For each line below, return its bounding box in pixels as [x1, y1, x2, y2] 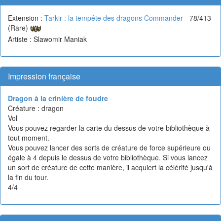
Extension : [8, 12, 44, 23]
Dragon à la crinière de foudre [8, 93, 108, 103]
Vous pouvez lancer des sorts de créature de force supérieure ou [8, 142, 211, 152]
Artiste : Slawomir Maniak [8, 34, 87, 44]
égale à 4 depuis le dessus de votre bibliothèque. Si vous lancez [8, 152, 208, 162]
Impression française [8, 70, 80, 82]
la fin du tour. [8, 172, 48, 182]
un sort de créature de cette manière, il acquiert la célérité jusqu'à [8, 162, 213, 172]
